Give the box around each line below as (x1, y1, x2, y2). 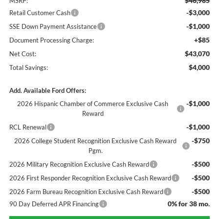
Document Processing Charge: (9, 36, 94, 44)
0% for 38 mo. (168, 199, 210, 208)
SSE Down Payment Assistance (9, 22, 97, 30)
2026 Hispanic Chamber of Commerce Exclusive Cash (17, 99, 169, 108)
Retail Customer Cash (9, 8, 70, 17)
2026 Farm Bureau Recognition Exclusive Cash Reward (9, 187, 163, 196)
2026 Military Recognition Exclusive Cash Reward (9, 160, 149, 168)
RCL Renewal (9, 123, 46, 131)
